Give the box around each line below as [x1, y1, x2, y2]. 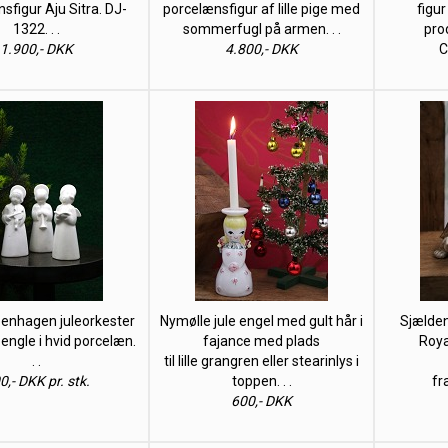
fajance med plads [203, 333, 320, 349]
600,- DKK [231, 393, 292, 409]
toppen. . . [231, 373, 292, 389]
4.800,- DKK [225, 41, 298, 57]
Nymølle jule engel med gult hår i [160, 313, 363, 329]
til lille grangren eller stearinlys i [164, 353, 359, 369]
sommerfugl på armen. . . [182, 21, 341, 37]
